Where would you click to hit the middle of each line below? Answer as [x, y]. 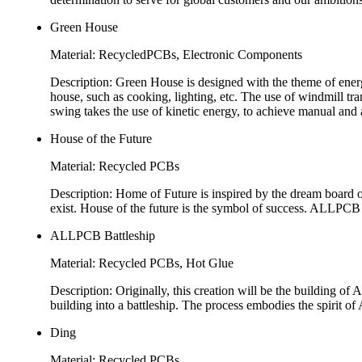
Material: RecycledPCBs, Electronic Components [176, 55]
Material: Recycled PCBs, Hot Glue [142, 263]
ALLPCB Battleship [103, 236]
